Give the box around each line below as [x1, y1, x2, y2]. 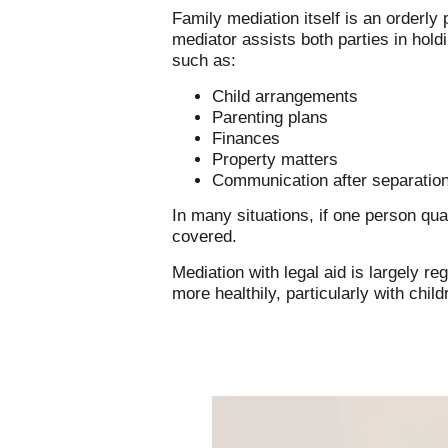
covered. [172, 227, 237, 247]
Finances [212, 128, 280, 148]
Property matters [212, 149, 338, 169]
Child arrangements [212, 86, 358, 106]
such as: [172, 51, 236, 71]
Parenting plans [212, 107, 328, 127]
